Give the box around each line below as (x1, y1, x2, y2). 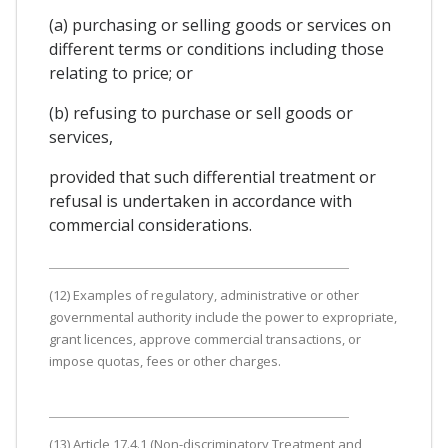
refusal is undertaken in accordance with (49, 189, 352, 212)
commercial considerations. (49, 213, 252, 236)
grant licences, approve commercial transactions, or (49, 329, 361, 348)
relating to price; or (49, 61, 193, 84)
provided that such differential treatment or (49, 165, 376, 188)
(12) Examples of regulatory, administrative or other (49, 285, 359, 304)
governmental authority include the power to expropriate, (49, 307, 397, 326)
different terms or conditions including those (49, 37, 384, 60)
